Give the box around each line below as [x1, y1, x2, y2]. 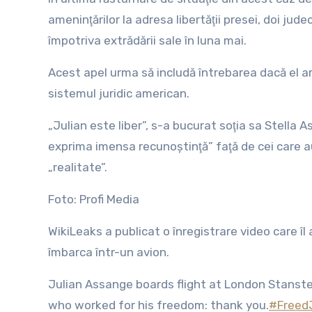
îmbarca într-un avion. [48, 245, 169, 260]
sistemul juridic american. [48, 86, 189, 101]
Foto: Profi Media [48, 192, 139, 207]
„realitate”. [48, 160, 107, 175]
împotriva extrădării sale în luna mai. [48, 33, 247, 48]
